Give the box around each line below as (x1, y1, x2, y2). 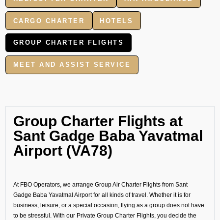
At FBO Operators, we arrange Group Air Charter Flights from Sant (13, 181, 188, 188)
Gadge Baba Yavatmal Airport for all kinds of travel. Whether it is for (13, 191, 191, 198)
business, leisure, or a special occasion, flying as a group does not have (13, 201, 204, 208)
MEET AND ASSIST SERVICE (13, 61, 131, 69)
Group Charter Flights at (13, 112, 183, 129)
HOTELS (100, 17, 134, 25)
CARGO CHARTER (13, 17, 85, 25)
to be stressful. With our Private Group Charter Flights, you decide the (13, 212, 196, 219)
